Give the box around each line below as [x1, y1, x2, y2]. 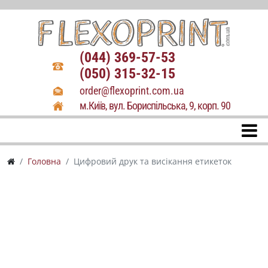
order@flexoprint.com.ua [80, 84, 184, 97]
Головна [28, 156, 61, 167]
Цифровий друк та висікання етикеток [74, 156, 232, 167]
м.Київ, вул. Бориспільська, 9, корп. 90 [80, 99, 230, 112]
